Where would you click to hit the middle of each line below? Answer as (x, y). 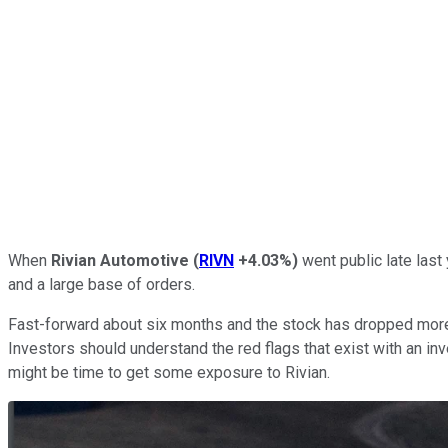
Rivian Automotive (120, 260)
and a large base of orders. (103, 284)
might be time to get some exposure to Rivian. (171, 372)
